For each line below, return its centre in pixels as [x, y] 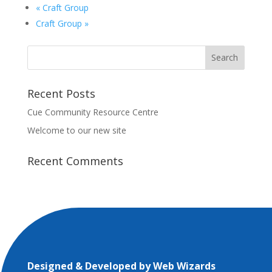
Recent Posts [61, 93]
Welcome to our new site [76, 130]
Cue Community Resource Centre [93, 112]
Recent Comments [75, 161]
